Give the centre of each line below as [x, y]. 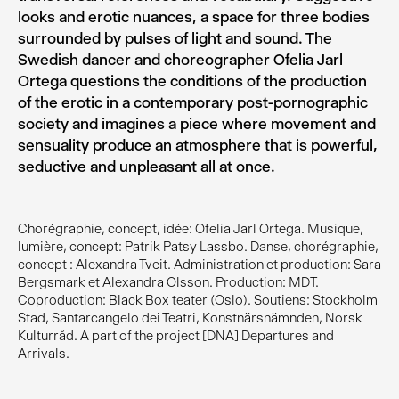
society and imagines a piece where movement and [197, 124]
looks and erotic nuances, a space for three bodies [194, 17]
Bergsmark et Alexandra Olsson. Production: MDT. [168, 282]
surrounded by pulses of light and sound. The [175, 38]
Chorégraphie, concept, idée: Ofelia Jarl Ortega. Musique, [191, 229]
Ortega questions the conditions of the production [192, 81]
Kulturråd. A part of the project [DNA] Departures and [176, 336]
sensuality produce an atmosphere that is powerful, [198, 145]
